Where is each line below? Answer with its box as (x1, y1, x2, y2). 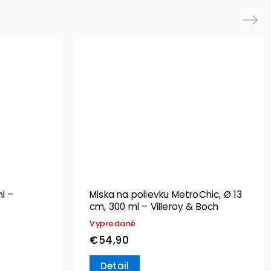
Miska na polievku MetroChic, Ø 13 (90, 188, 243, 201)
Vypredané (90, 218, 136, 229)
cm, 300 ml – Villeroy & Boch (90, 200, 219, 214)
